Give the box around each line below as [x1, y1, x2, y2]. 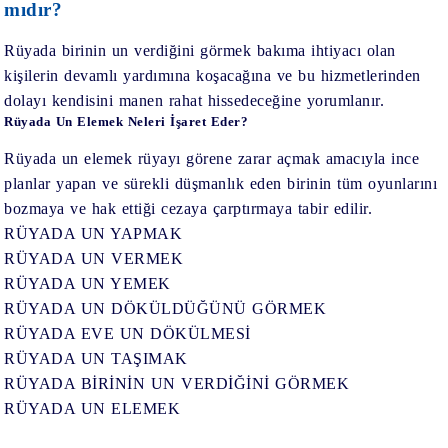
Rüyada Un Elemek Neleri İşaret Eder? [4, 113, 249, 129]
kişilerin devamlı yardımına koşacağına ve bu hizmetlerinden [4, 66, 421, 84]
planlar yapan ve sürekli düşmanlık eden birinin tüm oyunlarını [4, 174, 438, 192]
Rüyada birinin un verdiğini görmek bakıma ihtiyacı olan [4, 41, 396, 59]
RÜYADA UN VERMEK [4, 249, 184, 267]
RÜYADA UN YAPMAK [4, 224, 183, 242]
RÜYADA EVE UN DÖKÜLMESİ [4, 324, 251, 342]
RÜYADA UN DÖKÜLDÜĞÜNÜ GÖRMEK [4, 299, 327, 317]
